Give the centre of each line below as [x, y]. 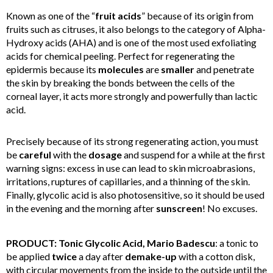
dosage [105, 155]
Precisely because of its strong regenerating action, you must [132, 141]
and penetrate [224, 69]
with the [70, 155]
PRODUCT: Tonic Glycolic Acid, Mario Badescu [111, 243]
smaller [178, 69]
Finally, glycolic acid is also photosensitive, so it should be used [135, 195]
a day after [101, 257]
